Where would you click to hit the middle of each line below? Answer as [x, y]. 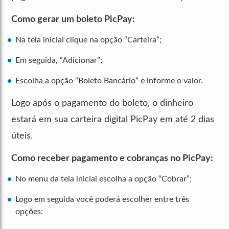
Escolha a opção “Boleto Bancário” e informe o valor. [109, 81]
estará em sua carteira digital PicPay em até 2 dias [113, 119]
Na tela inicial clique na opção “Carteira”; [88, 40]
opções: [29, 211]
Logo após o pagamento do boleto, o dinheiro [102, 103]
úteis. [22, 136]
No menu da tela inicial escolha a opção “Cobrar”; [104, 179]
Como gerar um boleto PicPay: [73, 19]
